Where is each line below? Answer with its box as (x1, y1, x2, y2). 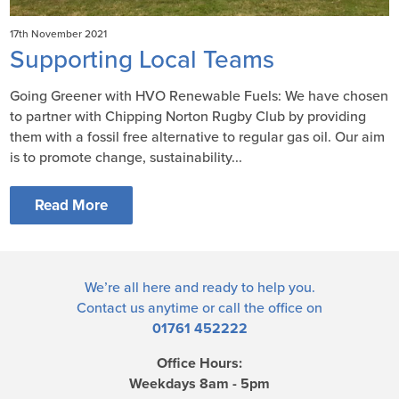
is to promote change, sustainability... (10, 149, 243, 167)
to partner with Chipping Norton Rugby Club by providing (10, 108, 367, 126)
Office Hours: (157, 354, 242, 373)
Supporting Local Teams (10, 45, 275, 76)
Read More (35, 196, 109, 216)
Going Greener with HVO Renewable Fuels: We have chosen (10, 87, 389, 106)
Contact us (77, 299, 144, 318)
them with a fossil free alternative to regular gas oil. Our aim (10, 128, 386, 147)
